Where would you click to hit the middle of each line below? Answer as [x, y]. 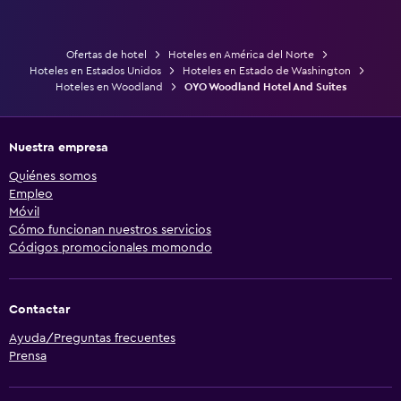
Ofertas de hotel [106, 54]
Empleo [31, 194]
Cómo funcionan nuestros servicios [110, 230]
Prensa [28, 356]
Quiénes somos [53, 176]
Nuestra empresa [59, 147]
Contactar [39, 309]
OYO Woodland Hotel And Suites [265, 86]
